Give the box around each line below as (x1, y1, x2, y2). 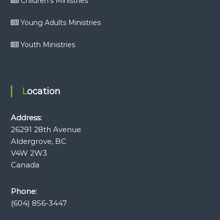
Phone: (10, 186, 37, 196)
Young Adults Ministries (20, 18, 101, 27)
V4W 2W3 (10, 148, 47, 158)
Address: (10, 112, 42, 122)
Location (27, 85, 60, 97)
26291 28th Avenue (10, 124, 81, 134)
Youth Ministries (20, 40, 75, 49)
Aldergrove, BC (10, 136, 66, 146)
